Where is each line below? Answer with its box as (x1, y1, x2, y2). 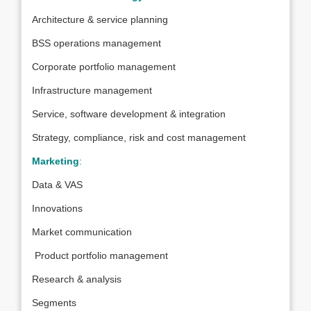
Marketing (32, 155, 79, 167)
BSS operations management (32, 37, 161, 49)
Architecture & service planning (32, 14, 168, 25)
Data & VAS (32, 179, 83, 190)
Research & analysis (32, 274, 121, 285)
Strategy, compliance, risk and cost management (32, 132, 246, 143)
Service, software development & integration (32, 108, 226, 119)
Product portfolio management (32, 250, 168, 261)
